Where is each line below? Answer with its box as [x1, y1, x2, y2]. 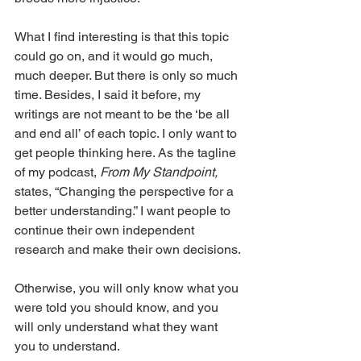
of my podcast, [15, 164, 100, 180]
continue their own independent [15, 222, 197, 238]
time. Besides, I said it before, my [15, 86, 204, 102]
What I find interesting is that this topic [15, 28, 232, 44]
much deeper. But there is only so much [15, 67, 241, 83]
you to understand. [15, 338, 120, 354]
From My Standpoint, [100, 164, 221, 180]
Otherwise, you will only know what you [15, 280, 242, 296]
